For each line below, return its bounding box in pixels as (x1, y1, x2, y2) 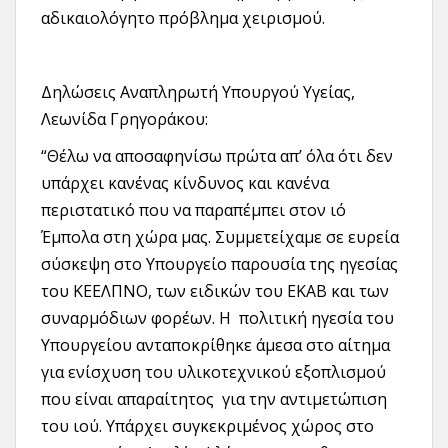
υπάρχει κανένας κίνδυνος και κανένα (41, 172, 329, 195)
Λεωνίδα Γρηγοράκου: (41, 108, 208, 131)
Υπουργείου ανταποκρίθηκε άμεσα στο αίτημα (41, 334, 390, 357)
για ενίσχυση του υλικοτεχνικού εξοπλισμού (41, 361, 386, 384)
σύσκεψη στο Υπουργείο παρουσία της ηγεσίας (41, 253, 398, 276)
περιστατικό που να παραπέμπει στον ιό (41, 199, 346, 222)
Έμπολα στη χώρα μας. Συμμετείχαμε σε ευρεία (41, 226, 399, 249)
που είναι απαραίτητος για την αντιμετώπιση (41, 388, 387, 411)
